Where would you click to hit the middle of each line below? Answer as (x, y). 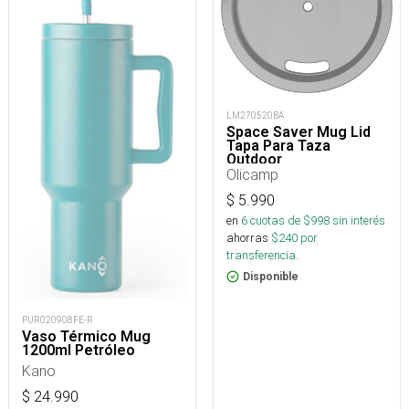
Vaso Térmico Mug (86, 337)
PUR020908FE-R (58, 320)
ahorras (247, 238)
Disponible (271, 277)
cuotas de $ (279, 220)
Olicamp (252, 174)
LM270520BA (255, 115)
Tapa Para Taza (278, 146)
